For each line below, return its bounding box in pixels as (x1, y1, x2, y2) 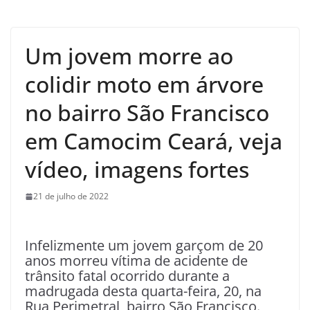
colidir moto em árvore (25, 69, 264, 100)
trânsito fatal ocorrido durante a (25, 266, 230, 286)
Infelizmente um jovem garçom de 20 (25, 236, 263, 255)
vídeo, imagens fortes (25, 154, 249, 185)
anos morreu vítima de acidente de (25, 251, 248, 271)
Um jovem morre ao (25, 41, 233, 71)
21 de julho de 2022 (33, 190, 109, 203)
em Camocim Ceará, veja (25, 126, 282, 156)
